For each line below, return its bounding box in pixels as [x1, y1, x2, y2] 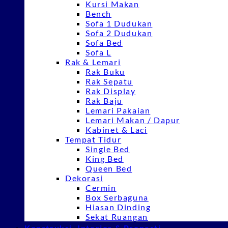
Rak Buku [85, 67, 125, 76]
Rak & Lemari [65, 57, 121, 67]
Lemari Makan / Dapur [85, 115, 180, 125]
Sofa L [85, 47, 111, 57]
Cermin [85, 183, 117, 192]
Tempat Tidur [65, 134, 122, 144]
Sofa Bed [85, 38, 123, 47]
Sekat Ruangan [85, 212, 148, 221]
